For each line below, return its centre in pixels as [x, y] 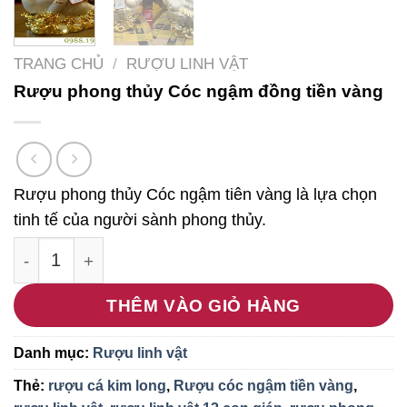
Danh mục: [53, 353]
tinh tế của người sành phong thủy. [140, 220]
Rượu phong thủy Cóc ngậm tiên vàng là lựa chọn [195, 195]
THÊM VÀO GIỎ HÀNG [203, 305]
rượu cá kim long [107, 386]
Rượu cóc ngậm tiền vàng [263, 386]
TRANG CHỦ [59, 64]
